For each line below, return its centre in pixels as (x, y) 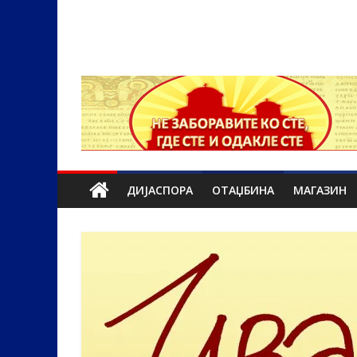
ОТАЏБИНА (243, 190)
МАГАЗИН (320, 190)
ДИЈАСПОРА (160, 190)
